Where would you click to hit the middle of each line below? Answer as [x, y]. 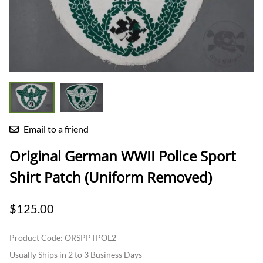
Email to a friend [56, 129]
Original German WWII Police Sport [123, 156]
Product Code [35, 237]
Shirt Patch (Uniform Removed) [111, 177]
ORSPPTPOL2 [90, 237]
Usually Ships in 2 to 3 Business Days [76, 254]
